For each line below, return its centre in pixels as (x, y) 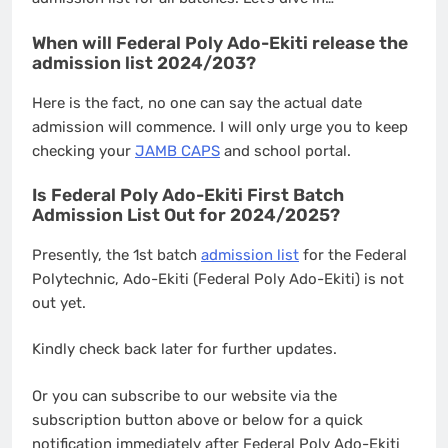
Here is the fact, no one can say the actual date (197, 102)
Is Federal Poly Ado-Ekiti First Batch (188, 195)
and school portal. (285, 150)
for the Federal (353, 254)
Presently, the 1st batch (116, 254)
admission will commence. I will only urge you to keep (220, 126)
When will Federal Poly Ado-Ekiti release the (220, 42)
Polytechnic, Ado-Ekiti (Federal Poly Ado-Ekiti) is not (218, 278)
